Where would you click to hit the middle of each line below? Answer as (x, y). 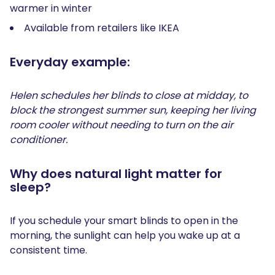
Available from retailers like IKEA (102, 28)
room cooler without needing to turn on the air (122, 125)
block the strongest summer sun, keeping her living (133, 110)
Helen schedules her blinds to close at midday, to (129, 95)
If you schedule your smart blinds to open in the (124, 220)
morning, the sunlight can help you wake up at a (125, 235)
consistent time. (50, 250)
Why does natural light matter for (116, 173)
